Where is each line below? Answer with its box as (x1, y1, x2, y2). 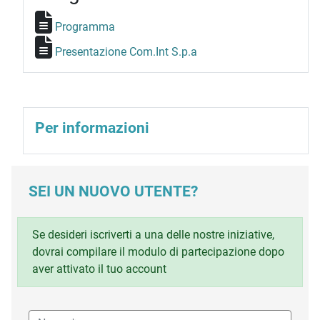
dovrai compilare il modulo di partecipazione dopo (32, 244, 284, 259)
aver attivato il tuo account (32, 261, 166, 276)
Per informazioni (35, 119, 149, 136)
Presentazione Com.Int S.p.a (55, 44, 197, 59)
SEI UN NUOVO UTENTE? (29, 182, 198, 200)
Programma (55, 19, 115, 34)
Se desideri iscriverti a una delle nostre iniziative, (32, 227, 274, 241)
